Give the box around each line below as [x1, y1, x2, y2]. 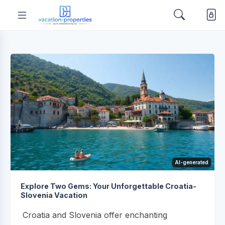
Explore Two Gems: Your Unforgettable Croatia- [21, 181, 196, 190]
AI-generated [175, 159, 208, 165]
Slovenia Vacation [21, 190, 87, 199]
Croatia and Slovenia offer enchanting [23, 209, 167, 220]
